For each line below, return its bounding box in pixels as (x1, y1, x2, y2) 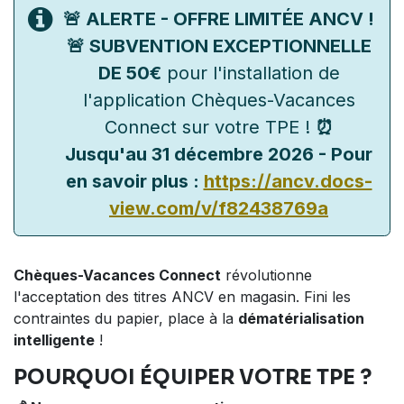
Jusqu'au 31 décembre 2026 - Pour (65, 143, 372, 166)
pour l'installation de (161, 62, 340, 85)
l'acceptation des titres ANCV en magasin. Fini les (14, 288, 351, 307)
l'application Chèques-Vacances (82, 89, 355, 112)
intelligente (14, 331, 95, 350)
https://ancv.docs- (203, 170, 372, 193)
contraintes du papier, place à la (14, 309, 238, 328)
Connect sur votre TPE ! (104, 116, 316, 139)
